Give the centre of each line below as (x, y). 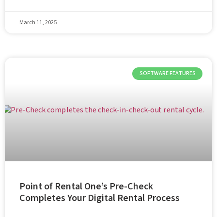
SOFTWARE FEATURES (167, 74)
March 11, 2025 (38, 23)
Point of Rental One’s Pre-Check (86, 186)
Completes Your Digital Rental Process (100, 198)
